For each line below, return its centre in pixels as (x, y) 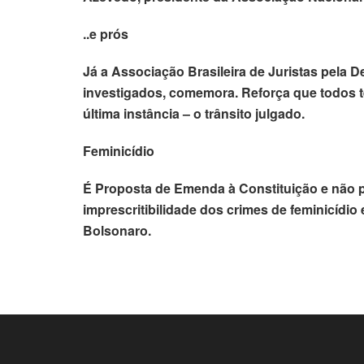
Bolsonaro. (117, 230)
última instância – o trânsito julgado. (194, 113)
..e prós (106, 33)
